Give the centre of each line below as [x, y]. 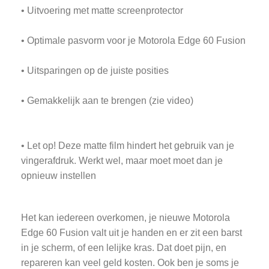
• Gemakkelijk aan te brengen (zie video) [107, 100]
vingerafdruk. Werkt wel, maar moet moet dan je [122, 160]
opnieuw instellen [59, 175]
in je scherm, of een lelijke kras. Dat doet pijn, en [124, 247]
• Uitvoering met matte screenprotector [102, 10]
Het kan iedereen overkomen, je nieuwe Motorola [125, 217]
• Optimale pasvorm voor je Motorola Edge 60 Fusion [133, 40]
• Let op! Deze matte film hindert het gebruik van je [128, 145]
